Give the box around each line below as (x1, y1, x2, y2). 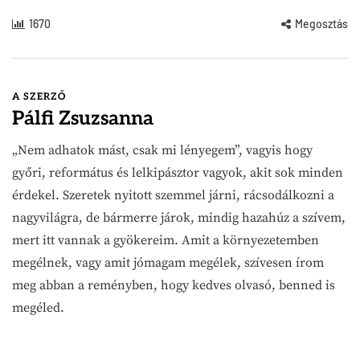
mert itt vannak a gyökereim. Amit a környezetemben (12, 231, 319, 248)
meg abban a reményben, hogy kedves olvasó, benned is (12, 276, 335, 293)
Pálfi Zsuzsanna (12, 106, 153, 130)
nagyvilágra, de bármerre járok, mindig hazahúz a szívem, (12, 209, 346, 226)
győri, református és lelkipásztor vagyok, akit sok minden (12, 164, 343, 181)
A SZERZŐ (12, 90, 66, 103)
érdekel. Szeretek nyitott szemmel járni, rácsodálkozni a (12, 186, 334, 203)
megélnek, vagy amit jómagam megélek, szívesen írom (12, 254, 324, 271)
